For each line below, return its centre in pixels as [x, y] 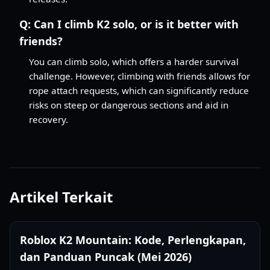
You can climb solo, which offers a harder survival [134, 61]
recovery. [49, 119]
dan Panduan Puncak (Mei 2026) [106, 256]
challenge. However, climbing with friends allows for [140, 76]
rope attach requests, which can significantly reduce [139, 90]
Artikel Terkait [61, 196]
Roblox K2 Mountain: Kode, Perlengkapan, [133, 240]
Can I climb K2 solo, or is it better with [136, 24]
